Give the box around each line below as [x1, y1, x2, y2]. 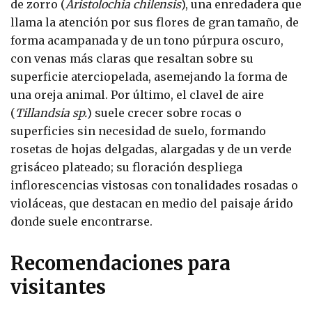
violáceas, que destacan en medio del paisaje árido [10, 196, 293, 210]
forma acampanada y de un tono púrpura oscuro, [10, 33, 283, 47]
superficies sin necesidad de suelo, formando [10, 123, 266, 138]
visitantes [10, 274, 106, 299]
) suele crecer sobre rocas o [87, 105, 242, 120]
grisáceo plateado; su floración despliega [10, 159, 242, 174]
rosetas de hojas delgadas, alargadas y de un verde [10, 141, 292, 156]
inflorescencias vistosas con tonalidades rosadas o [10, 178, 298, 192]
